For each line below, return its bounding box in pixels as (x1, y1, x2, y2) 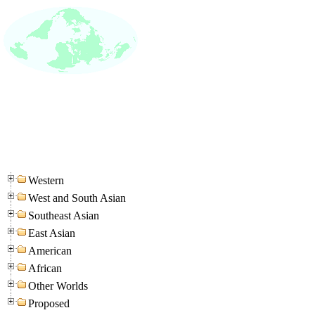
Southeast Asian (28, 210, 99, 222)
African (28, 262, 62, 275)
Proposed (28, 297, 70, 310)
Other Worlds (28, 280, 88, 292)
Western (28, 174, 64, 187)
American (28, 245, 72, 257)
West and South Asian (28, 192, 126, 205)
